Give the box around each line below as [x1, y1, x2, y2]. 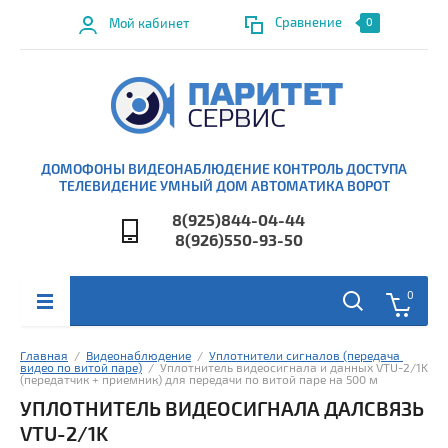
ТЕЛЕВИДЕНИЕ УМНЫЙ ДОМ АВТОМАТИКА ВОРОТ [58, 178, 390, 195]
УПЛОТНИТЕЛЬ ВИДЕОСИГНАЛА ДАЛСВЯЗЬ [20, 397, 424, 422]
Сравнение [274, 15, 342, 32]
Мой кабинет [108, 16, 189, 32]
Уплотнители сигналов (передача [209, 349, 400, 364]
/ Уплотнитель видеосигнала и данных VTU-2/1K [142, 361, 428, 376]
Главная [20, 349, 68, 364]
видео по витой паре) [20, 361, 142, 376]
